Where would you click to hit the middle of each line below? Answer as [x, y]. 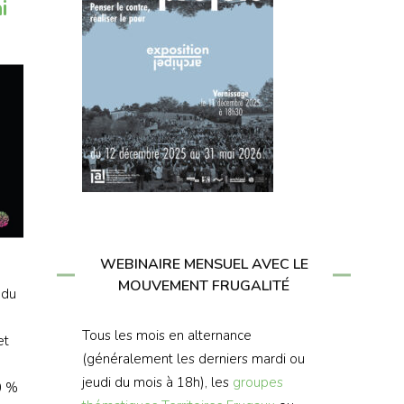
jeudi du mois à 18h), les [157, 383]
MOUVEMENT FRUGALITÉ [204, 286]
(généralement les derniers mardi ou [193, 359]
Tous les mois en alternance [167, 336]
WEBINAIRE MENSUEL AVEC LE [204, 265]
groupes [258, 383]
